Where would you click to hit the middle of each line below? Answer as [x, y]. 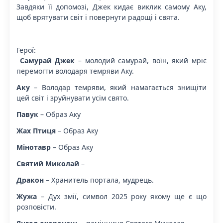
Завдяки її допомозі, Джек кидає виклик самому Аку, [111, 6]
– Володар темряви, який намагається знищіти [118, 87]
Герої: [26, 50]
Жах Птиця [36, 130]
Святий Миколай [48, 163]
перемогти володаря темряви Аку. [75, 71]
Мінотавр [34, 147]
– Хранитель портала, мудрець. [99, 180]
